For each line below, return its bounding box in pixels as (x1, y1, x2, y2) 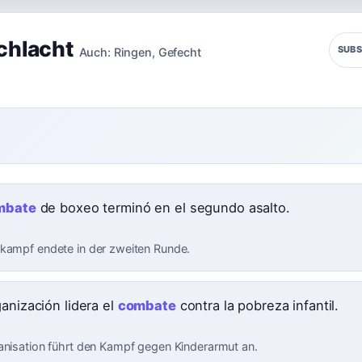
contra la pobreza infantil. (175, 297, 339, 314)
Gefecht (158, 44, 201, 59)
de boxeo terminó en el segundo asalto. (36, 200, 290, 217)
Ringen (113, 44, 152, 59)
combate (117, 297, 176, 314)
